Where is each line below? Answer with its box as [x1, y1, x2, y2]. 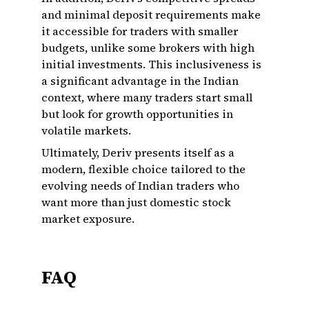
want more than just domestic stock [41, 195, 231, 210]
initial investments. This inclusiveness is [41, 57, 261, 72]
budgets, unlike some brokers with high [41, 40, 255, 55]
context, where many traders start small [41, 90, 252, 105]
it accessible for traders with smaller [41, 23, 238, 39]
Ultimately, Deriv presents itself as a [41, 145, 235, 160]
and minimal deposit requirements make [41, 7, 261, 22]
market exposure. [41, 211, 134, 226]
